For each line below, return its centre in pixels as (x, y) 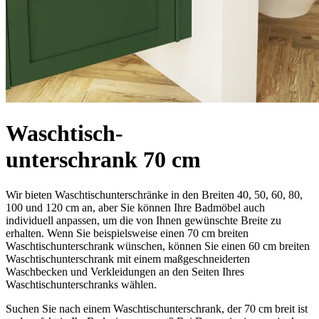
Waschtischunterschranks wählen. (81, 284)
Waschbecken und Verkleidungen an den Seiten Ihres (125, 271)
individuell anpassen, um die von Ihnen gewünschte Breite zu (143, 220)
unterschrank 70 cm (103, 160)
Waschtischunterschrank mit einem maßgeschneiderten (128, 258)
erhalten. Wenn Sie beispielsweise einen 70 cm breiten (127, 233)
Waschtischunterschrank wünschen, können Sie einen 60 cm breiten (158, 246)
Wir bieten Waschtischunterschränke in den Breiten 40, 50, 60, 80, (154, 194)
